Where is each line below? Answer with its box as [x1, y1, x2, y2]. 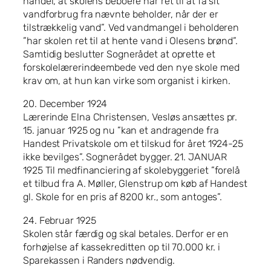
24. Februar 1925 [23, 214, 96, 226]
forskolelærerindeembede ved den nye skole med [23, 62, 240, 74]
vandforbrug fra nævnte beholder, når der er [23, 8, 218, 21]
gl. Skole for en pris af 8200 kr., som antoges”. [23, 191, 223, 203]
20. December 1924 [23, 98, 108, 110]
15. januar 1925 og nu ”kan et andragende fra [23, 125, 219, 137]
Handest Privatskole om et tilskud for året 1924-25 [23, 138, 243, 150]
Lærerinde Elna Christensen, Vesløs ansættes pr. [23, 111, 238, 123]
